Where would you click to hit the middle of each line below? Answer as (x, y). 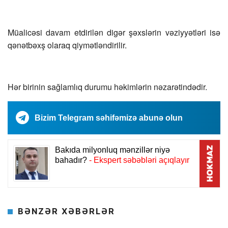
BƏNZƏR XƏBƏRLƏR (66, 211)
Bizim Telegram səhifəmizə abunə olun (109, 118)
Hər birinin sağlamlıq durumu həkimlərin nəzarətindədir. (107, 87)
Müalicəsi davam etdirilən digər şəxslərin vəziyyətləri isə (114, 33)
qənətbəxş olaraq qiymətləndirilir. (67, 45)
